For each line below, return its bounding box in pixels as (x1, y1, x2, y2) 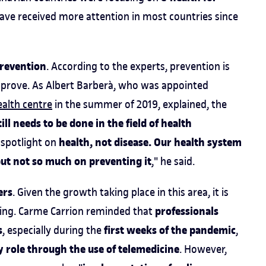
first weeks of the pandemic (104, 222, 236, 239)
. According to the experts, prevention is (46, 59, 230, 73)
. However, (179, 242, 227, 256)
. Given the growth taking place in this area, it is (12, 185, 229, 199)
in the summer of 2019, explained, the (52, 97, 227, 111)
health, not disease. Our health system (59, 134, 242, 151)
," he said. (151, 154, 195, 168)
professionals (155, 203, 218, 220)
